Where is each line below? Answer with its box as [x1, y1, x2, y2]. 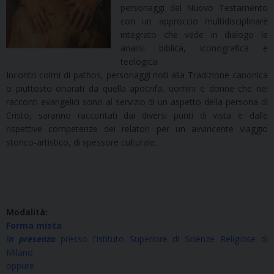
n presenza [9, 232, 55, 245]
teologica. [120, 55, 160, 67]
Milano [6, 246, 33, 258]
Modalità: [6, 206, 48, 218]
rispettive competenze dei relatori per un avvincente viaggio [6, 122, 268, 135]
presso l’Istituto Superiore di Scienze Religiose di [54, 232, 268, 245]
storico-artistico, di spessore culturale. [6, 136, 157, 148]
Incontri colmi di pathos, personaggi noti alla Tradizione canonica [6, 68, 268, 81]
